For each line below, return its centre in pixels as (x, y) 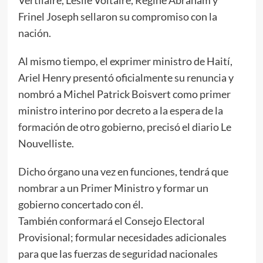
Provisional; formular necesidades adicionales (122, 237)
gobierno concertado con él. (80, 204)
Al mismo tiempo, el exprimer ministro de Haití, (125, 61)
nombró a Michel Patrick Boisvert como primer (124, 94)
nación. (34, 33)
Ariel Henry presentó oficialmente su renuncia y (126, 77)
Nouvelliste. (46, 143)
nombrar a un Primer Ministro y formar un (113, 188)
